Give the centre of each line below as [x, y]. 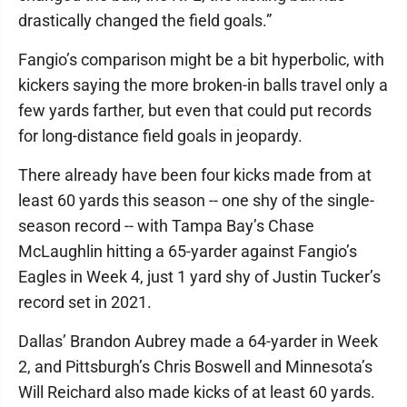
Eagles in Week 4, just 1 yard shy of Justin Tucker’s [199, 277]
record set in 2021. [85, 302]
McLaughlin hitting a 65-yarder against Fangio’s [188, 251]
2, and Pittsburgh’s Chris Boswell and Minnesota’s [195, 367]
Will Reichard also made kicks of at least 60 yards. [197, 392]
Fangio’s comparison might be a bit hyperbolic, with [201, 60]
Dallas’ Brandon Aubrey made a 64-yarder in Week [198, 341]
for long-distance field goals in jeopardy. [160, 136]
